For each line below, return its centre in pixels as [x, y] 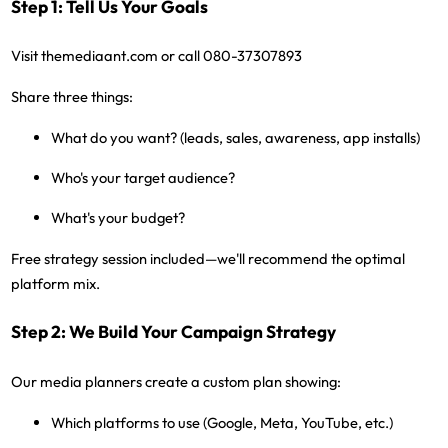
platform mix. [56, 283]
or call [181, 56]
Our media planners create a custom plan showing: [176, 382]
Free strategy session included [108, 258]
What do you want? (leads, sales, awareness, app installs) [236, 138]
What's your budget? [118, 217]
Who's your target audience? [143, 178]
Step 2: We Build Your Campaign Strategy [174, 332]
